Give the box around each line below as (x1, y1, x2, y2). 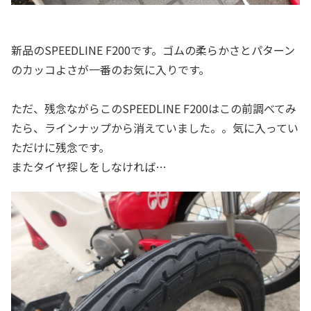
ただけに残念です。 (11, 138, 110, 155)
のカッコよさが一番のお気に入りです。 (11, 60, 210, 78)
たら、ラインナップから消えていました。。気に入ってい (11, 119, 299, 136)
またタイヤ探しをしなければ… (11, 158, 167, 175)
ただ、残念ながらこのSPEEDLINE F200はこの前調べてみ (11, 99, 296, 117)
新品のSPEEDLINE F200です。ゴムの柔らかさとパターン (11, 41, 295, 58)
